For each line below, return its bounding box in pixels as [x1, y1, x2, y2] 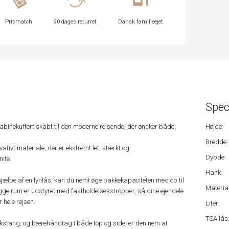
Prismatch [5, 18, 33, 26]
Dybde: [205, 153, 226, 162]
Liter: [205, 199, 220, 208]
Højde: [205, 123, 223, 131]
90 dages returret [54, 18, 97, 26]
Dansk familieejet [118, 18, 163, 26]
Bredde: [205, 138, 228, 146]
